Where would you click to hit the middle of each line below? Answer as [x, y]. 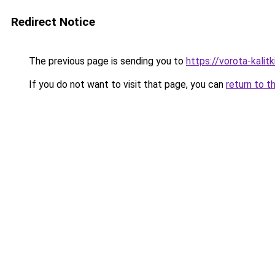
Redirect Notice [53, 22]
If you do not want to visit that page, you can [126, 84]
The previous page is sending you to [106, 61]
